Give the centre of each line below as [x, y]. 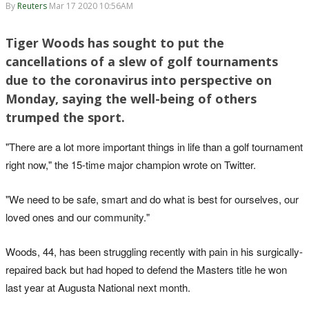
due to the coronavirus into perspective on [139, 80]
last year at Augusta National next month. [98, 287]
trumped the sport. [65, 117]
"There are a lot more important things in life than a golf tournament [154, 146]
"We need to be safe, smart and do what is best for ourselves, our [152, 199]
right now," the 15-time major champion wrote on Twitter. [131, 164]
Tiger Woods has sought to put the [115, 42]
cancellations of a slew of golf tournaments [142, 61]
